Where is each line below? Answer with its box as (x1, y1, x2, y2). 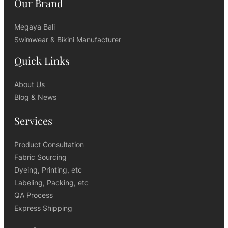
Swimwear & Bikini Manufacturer (14, 35, 121, 44)
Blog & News (14, 93, 56, 102)
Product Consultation (14, 140, 84, 149)
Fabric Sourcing (14, 153, 67, 162)
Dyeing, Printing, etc (14, 165, 82, 175)
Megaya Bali (14, 22, 55, 32)
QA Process (14, 191, 53, 200)
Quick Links (14, 53, 70, 68)
